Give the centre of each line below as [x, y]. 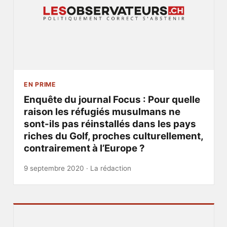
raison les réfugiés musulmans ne [102, 112]
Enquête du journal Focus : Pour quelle [112, 100]
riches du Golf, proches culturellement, [113, 136]
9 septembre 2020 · [57, 168]
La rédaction [110, 168]
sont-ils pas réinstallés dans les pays [110, 124]
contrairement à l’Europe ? [84, 148]
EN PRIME [40, 84]
